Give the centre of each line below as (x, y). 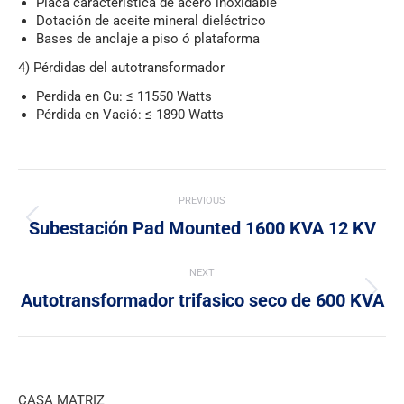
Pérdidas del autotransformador (129, 68)
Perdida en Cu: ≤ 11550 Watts (124, 96)
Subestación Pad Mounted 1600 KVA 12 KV (202, 228)
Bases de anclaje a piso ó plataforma (148, 39)
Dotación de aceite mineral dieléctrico (151, 21)
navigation (90, 228)
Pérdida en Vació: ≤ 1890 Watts (130, 115)
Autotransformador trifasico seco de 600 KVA (202, 300)
